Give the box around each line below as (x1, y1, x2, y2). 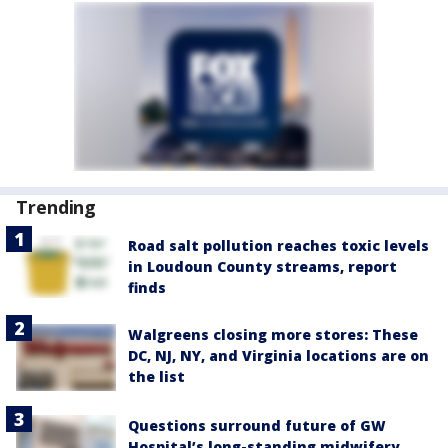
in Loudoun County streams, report (128, 257, 397, 276)
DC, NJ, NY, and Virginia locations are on (128, 346, 429, 365)
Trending (16, 195, 97, 219)
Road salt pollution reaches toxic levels (128, 236, 429, 255)
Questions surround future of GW (128, 415, 386, 435)
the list (128, 367, 185, 386)
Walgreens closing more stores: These (128, 325, 418, 344)
